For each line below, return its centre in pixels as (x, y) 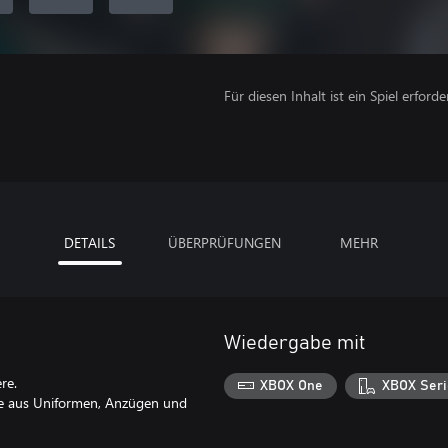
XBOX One (292, 385)
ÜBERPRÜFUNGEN (224, 242)
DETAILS (89, 242)
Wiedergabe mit (295, 343)
